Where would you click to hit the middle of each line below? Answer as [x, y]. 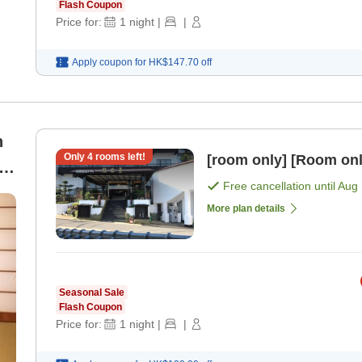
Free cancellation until [280, 185]
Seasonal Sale [92, 292]
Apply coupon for [109, 62]
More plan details [246, 208]
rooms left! [119, 156]
